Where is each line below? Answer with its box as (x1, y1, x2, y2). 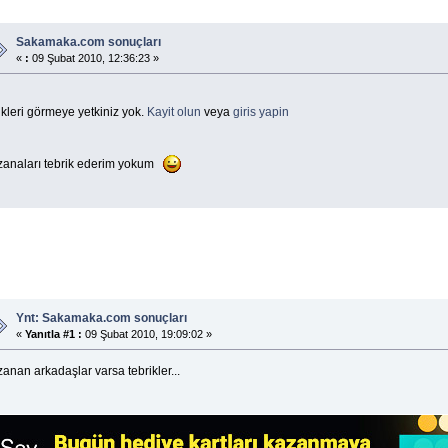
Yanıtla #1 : (24, 327, 82, 340)
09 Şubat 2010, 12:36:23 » (28, 51, 159, 64)
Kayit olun (146, 104, 201, 119)
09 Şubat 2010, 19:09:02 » (81, 327, 212, 340)
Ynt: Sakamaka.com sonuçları (15, 310, 187, 325)
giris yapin (232, 104, 289, 119)
